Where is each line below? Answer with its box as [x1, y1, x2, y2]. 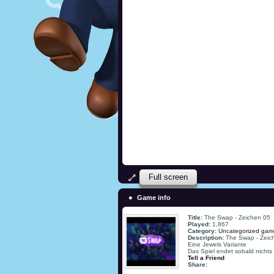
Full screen [149, 172, 188, 182]
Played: [188, 220, 212, 228]
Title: [188, 213, 204, 221]
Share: [188, 261, 207, 268]
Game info [137, 193, 171, 201]
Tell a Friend [188, 254, 224, 261]
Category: [188, 227, 218, 234]
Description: [188, 234, 226, 241]
